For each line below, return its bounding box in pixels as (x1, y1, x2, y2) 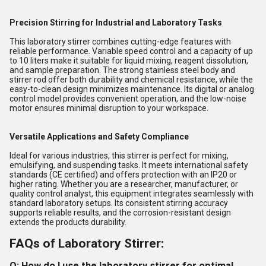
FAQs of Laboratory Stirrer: (9, 236, 164, 251)
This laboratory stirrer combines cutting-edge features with (9, 36, 231, 46)
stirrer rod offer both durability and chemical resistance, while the (9, 74, 253, 84)
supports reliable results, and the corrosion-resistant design (9, 207, 231, 217)
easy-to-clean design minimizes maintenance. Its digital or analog (9, 84, 254, 94)
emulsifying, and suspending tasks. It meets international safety (9, 160, 248, 170)
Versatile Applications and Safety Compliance (9, 131, 189, 141)
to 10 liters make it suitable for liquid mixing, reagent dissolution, (9, 55, 248, 65)
